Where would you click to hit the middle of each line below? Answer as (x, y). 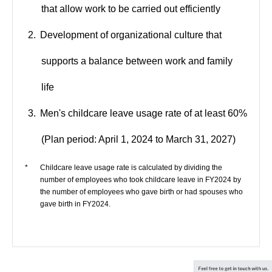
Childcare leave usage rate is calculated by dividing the (131, 168)
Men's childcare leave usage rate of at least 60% (143, 113)
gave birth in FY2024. (75, 204)
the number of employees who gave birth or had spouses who (141, 192)
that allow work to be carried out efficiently (131, 9)
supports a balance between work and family (137, 61)
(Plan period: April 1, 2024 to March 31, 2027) (139, 139)
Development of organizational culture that (131, 35)
